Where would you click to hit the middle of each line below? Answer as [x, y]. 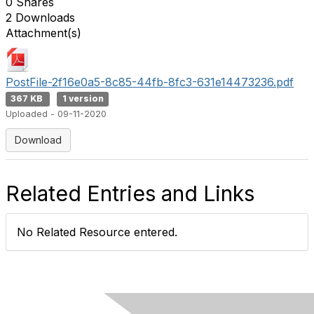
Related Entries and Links [130, 193]
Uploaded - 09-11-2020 [56, 114]
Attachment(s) [43, 33]
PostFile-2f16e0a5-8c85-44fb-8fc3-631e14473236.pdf [150, 82]
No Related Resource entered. [97, 232]
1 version [83, 98]
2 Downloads [40, 18]
